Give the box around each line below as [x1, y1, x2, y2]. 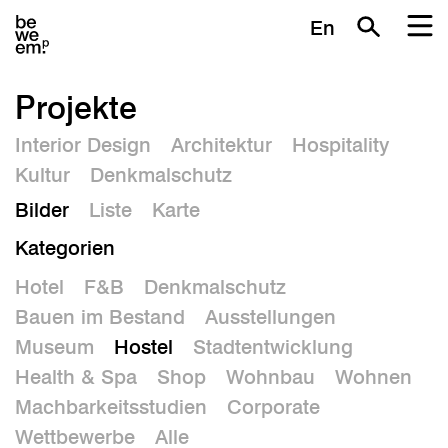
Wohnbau [226, 364, 315, 389]
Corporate [227, 394, 320, 419]
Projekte [15, 87, 137, 127]
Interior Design [15, 133, 151, 157]
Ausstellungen [205, 304, 336, 329]
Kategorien [15, 236, 115, 261]
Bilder [15, 198, 69, 222]
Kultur [15, 163, 70, 187]
